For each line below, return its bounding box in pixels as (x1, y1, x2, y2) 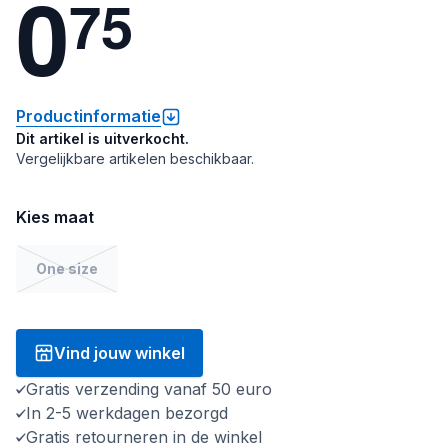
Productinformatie (16, 106, 161, 126)
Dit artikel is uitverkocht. (16, 130, 189, 147)
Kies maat (16, 207, 94, 227)
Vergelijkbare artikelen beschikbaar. (16, 150, 254, 167)
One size (36, 260, 98, 277)
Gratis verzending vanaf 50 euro (26, 379, 272, 399)
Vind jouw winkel (54, 343, 185, 363)
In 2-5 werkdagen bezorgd (26, 403, 228, 423)
